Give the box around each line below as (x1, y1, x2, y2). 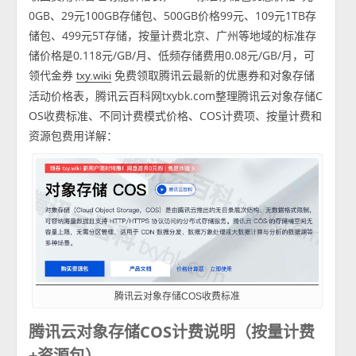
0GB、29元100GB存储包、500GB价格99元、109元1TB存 (29, 8, 317, 23)
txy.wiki (76, 69, 112, 82)
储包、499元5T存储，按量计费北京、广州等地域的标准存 (29, 28, 317, 43)
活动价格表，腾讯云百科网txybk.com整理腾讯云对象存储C (29, 88, 323, 103)
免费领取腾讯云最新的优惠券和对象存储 (111, 68, 315, 83)
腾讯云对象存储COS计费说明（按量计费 (29, 320, 315, 342)
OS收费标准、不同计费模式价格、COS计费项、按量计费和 (29, 108, 323, 123)
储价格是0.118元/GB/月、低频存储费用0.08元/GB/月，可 (29, 48, 315, 63)
